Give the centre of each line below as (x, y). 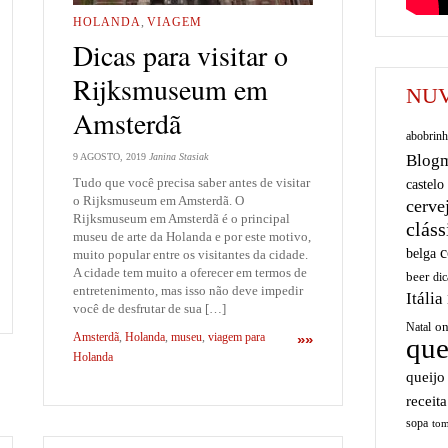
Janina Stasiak (178, 156)
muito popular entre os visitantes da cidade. (190, 254)
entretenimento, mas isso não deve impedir (188, 290)
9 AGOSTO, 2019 (109, 156)
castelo (425, 184)
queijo (425, 377)
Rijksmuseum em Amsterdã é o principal (181, 218)
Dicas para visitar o (180, 54)
